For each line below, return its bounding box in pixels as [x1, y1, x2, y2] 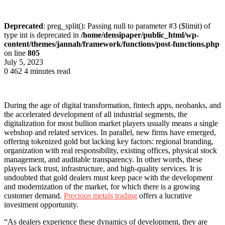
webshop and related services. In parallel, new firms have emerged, [4, 128, 216, 137]
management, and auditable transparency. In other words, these [4, 155, 202, 164]
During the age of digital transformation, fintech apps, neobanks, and [4, 100, 221, 109]
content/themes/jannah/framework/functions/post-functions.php [4, 39, 219, 48]
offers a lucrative [137, 191, 192, 200]
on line [4, 48, 28, 57]
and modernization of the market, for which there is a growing [4, 182, 200, 191]
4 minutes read [24, 66, 70, 75]
